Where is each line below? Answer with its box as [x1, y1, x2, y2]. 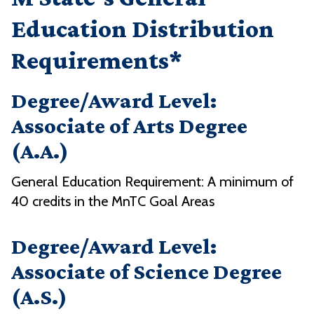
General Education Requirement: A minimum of [11, 173, 294, 191]
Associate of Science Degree [11, 259, 282, 285]
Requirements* [11, 46, 182, 75]
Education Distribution [11, 15, 274, 43]
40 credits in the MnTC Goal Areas [11, 193, 214, 210]
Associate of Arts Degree [11, 113, 247, 139]
